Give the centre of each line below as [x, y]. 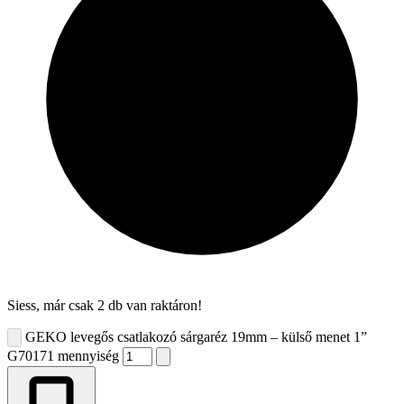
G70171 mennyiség [63, 355]
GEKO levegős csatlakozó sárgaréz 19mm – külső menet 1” [196, 336]
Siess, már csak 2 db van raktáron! [105, 305]
